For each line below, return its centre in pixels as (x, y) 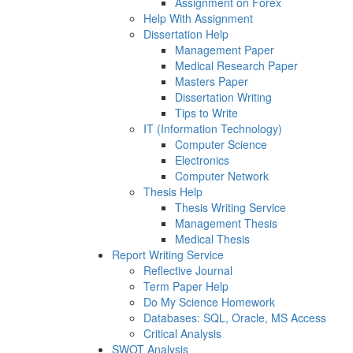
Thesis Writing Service (230, 208)
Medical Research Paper (236, 66)
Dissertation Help (186, 34)
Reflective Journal (188, 271)
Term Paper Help (186, 286)
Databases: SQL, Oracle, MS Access (235, 318)
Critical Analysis (182, 334)
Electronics (202, 160)
